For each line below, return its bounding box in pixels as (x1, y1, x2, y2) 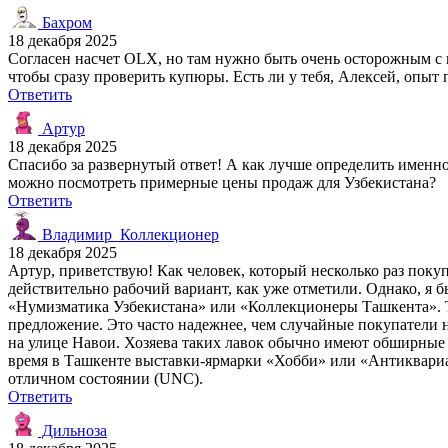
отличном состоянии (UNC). (8, 369, 203, 387)
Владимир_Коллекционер (38, 225, 219, 243)
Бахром (38, 13, 92, 31)
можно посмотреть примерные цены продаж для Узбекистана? (8, 173, 436, 191)
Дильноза (38, 421, 107, 439)
